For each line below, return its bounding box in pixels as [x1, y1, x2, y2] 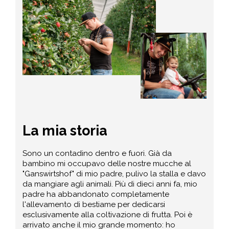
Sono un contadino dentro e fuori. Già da [22, 148, 172, 158]
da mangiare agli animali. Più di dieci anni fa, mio [22, 179, 198, 189]
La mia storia [22, 122, 108, 139]
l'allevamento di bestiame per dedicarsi [22, 199, 166, 209]
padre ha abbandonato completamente [22, 189, 170, 199]
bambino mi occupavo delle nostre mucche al [22, 158, 192, 168]
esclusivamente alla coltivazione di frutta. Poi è [22, 210, 193, 219]
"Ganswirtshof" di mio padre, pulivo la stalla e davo [22, 169, 207, 178]
